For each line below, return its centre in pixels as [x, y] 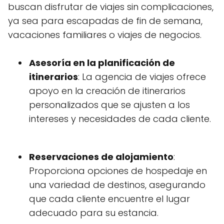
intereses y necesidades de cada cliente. [120, 119]
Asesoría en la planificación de [102, 63]
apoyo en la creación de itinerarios [107, 91]
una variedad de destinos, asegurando [117, 185]
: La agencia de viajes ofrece [142, 77]
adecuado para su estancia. [94, 213]
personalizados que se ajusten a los [109, 105]
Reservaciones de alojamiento [101, 157]
